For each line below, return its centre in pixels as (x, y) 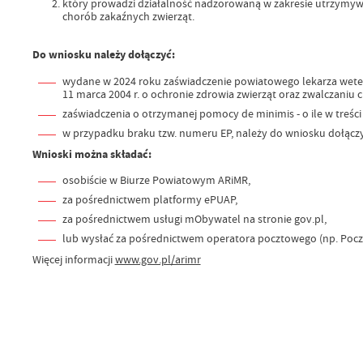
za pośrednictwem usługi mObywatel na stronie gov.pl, (194, 219)
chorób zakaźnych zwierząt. (128, 17)
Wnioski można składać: (92, 154)
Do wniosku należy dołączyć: (103, 55)
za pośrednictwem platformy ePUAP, (149, 200)
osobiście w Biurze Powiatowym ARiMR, (156, 180)
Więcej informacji (73, 260)
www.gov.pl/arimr (158, 260)
